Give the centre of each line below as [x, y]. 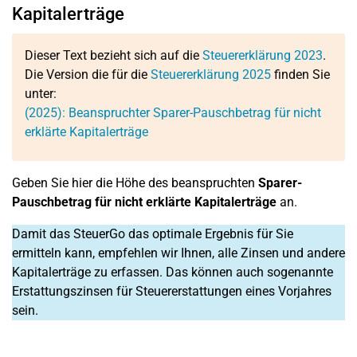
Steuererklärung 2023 [263, 55]
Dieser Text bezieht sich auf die [114, 55]
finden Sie [300, 75]
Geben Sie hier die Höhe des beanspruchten [135, 183]
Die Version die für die [88, 75]
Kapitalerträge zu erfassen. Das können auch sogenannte [173, 272]
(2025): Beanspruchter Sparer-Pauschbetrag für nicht [173, 113]
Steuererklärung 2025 [211, 75]
